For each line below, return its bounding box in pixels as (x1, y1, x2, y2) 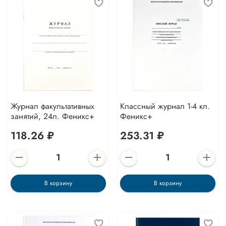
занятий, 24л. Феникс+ (10, 110, 94, 123)
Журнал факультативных (10, 100, 94, 112)
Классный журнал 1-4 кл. (120, 100, 210, 112)
